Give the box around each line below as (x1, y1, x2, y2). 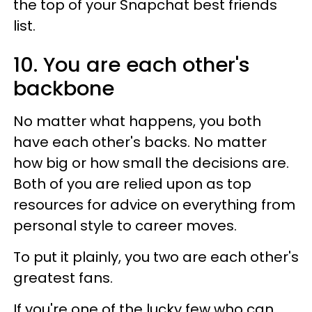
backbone (13, 74, 114, 102)
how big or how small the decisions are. (13, 153, 289, 173)
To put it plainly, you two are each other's (13, 247, 299, 267)
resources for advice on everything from (13, 194, 295, 214)
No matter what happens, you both (13, 111, 261, 131)
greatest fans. (13, 267, 113, 288)
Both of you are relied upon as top (13, 173, 251, 194)
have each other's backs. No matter (13, 132, 267, 152)
